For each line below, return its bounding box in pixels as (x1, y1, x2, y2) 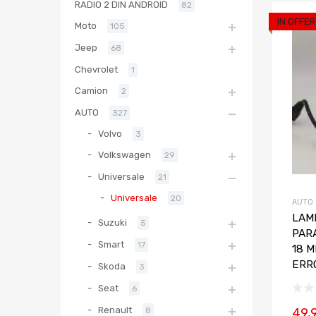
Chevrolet (75, 64, 118, 75)
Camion (75, 85, 108, 97)
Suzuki (98, 217, 127, 229)
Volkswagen (98, 150, 151, 161)
